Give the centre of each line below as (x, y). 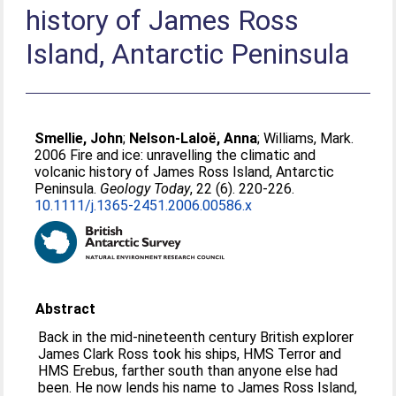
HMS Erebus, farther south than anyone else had (188, 371)
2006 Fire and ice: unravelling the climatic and (175, 155)
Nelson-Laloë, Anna (194, 138)
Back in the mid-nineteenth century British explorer (196, 337)
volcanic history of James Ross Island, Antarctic (185, 172)
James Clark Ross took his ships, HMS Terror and (190, 354)
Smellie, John (79, 138)
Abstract (66, 309)
